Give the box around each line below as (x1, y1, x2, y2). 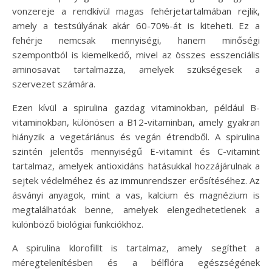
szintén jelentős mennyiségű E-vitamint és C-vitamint (12, 144, 260, 157)
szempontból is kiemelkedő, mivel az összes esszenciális (12, 48, 260, 61)
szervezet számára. (12, 77, 95, 90)
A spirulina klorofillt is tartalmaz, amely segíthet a (12, 241, 260, 254)
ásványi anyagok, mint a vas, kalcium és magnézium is (12, 188, 260, 201)
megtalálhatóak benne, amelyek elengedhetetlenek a (12, 203, 260, 216)
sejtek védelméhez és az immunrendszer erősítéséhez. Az (12, 174, 260, 186)
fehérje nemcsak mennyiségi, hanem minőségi (12, 33, 260, 46)
